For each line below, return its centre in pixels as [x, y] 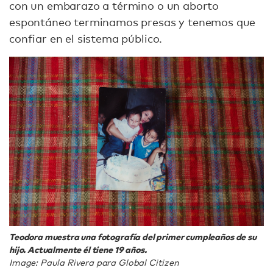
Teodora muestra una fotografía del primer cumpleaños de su [133, 236]
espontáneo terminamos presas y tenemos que [133, 22]
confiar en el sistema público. [86, 38]
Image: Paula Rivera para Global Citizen [94, 262]
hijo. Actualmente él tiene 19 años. [78, 249]
